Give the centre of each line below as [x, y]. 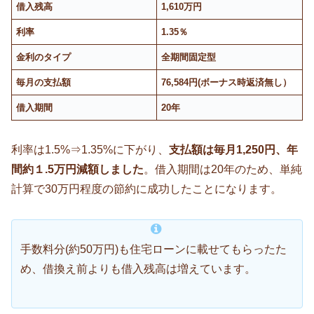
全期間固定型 [189, 57]
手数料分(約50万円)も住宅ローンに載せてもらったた [153, 250]
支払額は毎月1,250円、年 [233, 150]
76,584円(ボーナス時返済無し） [227, 82]
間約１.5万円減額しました [77, 170]
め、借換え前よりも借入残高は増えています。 [138, 269]
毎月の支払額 [44, 82]
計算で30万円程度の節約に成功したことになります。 [146, 189]
